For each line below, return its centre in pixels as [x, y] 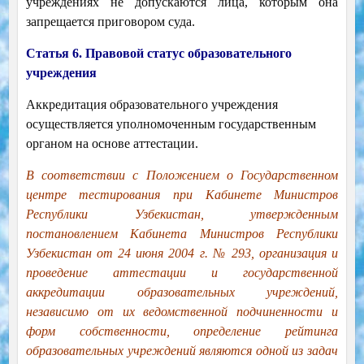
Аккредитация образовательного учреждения [152, 105]
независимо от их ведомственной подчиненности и [182, 312]
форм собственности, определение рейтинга [182, 331]
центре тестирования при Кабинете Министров [182, 195]
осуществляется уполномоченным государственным [171, 124]
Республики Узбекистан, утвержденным [182, 214]
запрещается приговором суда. [110, 22]
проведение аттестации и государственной [182, 273]
